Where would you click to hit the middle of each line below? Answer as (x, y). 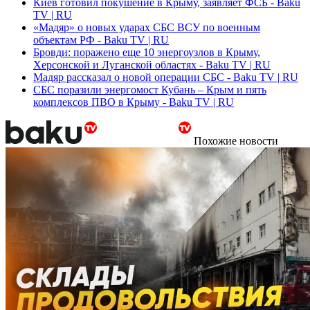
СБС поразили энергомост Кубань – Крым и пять (150, 90)
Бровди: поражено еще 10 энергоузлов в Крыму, (147, 53)
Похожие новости (236, 141)
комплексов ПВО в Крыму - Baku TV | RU (134, 102)
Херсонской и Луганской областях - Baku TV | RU (152, 65)
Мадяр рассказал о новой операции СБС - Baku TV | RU (166, 77)
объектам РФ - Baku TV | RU (101, 40)
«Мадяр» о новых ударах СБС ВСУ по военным (147, 28)
